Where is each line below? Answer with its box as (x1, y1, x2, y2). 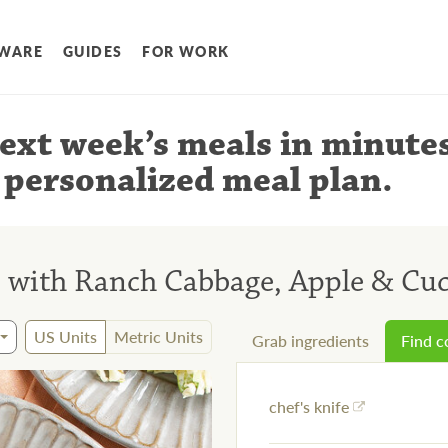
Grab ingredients (252, 329, 369, 353)
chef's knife (269, 395, 349, 419)
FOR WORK (142, 41, 230, 62)
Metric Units (114, 325, 203, 349)
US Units (34, 325, 97, 349)
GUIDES (63, 41, 123, 62)
